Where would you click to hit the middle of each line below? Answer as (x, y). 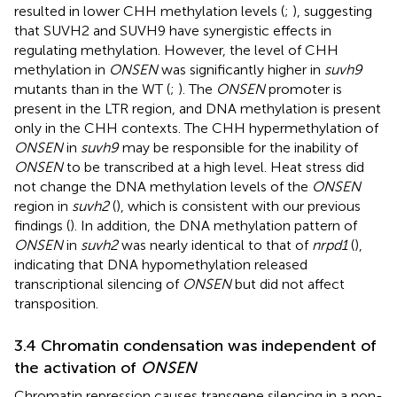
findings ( (42, 225)
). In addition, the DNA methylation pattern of (214, 225)
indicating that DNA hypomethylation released (161, 264)
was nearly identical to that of (215, 245)
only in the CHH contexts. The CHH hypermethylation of (196, 128)
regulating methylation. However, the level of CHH (176, 50)
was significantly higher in (241, 69)
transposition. (56, 303)
